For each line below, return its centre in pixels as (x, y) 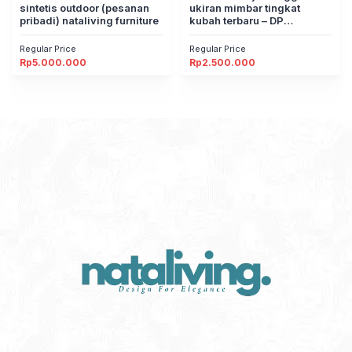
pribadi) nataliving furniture (89, 20)
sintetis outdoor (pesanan (84, 8)
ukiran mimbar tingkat (245, 8)
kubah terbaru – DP (236, 20)
